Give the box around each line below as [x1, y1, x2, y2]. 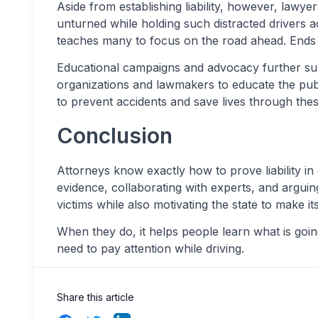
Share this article [57, 291, 134, 303]
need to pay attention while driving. [57, 241, 244, 256]
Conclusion [57, 123, 172, 148]
